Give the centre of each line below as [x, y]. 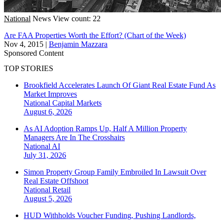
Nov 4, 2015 [24, 44]
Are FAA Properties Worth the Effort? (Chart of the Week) [95, 35]
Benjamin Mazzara [78, 44]
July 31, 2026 [45, 155]
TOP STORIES [29, 69]
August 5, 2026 [48, 199]
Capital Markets [77, 103]
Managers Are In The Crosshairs [74, 138]
